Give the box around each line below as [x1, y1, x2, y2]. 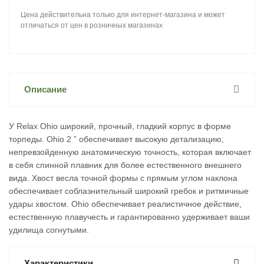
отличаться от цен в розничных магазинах [21, 21, 163, 29]
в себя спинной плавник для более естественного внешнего [9, 160, 242, 170]
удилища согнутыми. [9, 225, 89, 235]
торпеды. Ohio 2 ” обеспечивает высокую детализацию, [9, 134, 224, 144]
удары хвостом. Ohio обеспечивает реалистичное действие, [9, 199, 242, 209]
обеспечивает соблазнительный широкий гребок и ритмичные [9, 186, 249, 196]
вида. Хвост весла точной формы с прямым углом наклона [9, 173, 237, 183]
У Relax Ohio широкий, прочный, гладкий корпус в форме [9, 121, 231, 131]
